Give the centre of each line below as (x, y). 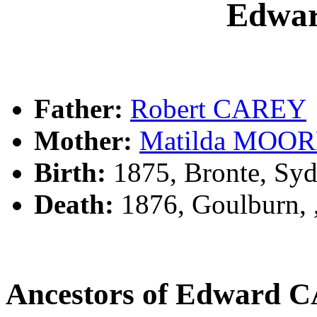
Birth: (70, 172)
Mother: (83, 140)
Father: (79, 108)
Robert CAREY (218, 108)
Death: (74, 204)
